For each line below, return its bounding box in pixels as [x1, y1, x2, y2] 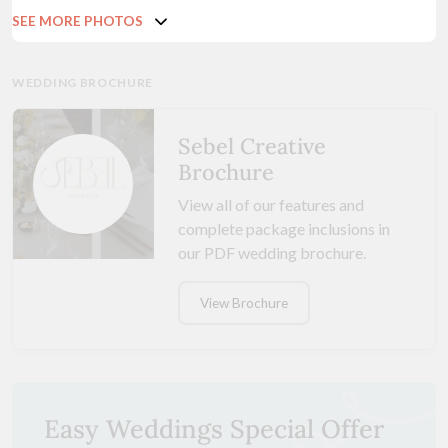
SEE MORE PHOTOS [12, 13, 143, 30]
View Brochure [199, 294, 288, 311]
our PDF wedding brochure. [177, 242, 366, 262]
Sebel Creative [177, 131, 326, 160]
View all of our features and [177, 194, 364, 214]
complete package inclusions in [177, 218, 390, 238]
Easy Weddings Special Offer [44, 413, 384, 446]
